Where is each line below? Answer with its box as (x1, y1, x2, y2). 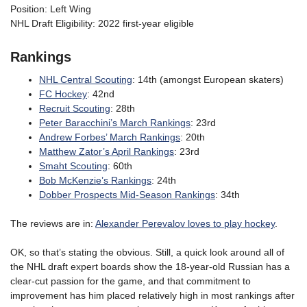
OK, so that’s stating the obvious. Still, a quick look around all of (10, 247, 284, 258)
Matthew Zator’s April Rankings (39, 146, 174, 157)
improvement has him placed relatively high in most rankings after (10, 290, 295, 301)
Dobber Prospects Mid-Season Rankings (39, 189, 215, 200)
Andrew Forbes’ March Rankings (39, 132, 180, 143)
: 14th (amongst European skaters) (132, 74, 284, 85)
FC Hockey (39, 88, 87, 99)
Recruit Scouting (39, 103, 110, 114)
